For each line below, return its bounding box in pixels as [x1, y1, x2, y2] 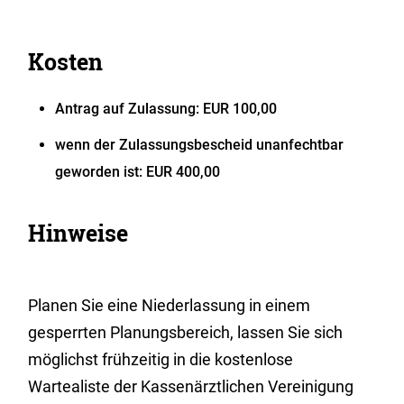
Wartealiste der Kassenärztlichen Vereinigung [28, 377, 354, 396]
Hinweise [28, 218, 129, 248]
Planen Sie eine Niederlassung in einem [28, 296, 311, 315]
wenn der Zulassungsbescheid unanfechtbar [55, 136, 344, 153]
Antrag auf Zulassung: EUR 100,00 [55, 100, 278, 117]
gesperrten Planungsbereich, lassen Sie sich [28, 323, 344, 342]
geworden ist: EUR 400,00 [55, 163, 221, 180]
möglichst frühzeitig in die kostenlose [28, 350, 294, 369]
